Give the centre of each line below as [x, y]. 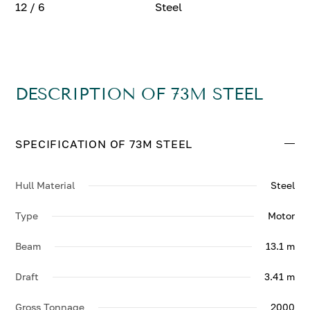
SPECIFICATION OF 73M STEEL [104, 144]
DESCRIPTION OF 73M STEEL [139, 94]
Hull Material [45, 185]
